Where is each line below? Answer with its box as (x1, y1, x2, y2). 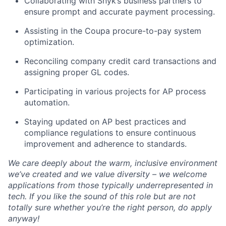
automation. (24, 97, 70, 107)
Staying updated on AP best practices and (24, 117, 186, 127)
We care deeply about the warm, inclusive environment (8, 158, 217, 168)
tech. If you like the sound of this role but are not (8, 191, 196, 201)
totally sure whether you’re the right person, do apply (8, 202, 212, 212)
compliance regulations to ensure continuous (24, 128, 196, 138)
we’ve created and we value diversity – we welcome (8, 169, 207, 179)
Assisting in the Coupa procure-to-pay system (24, 26, 201, 36)
